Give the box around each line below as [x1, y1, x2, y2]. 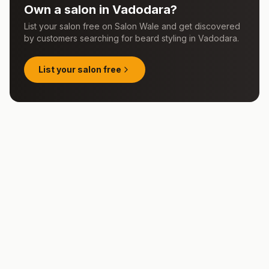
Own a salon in [24, 2, 112, 17]
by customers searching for [24, 33, 135, 43]
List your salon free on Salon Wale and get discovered [24, 21, 240, 31]
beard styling [135, 33, 187, 43]
